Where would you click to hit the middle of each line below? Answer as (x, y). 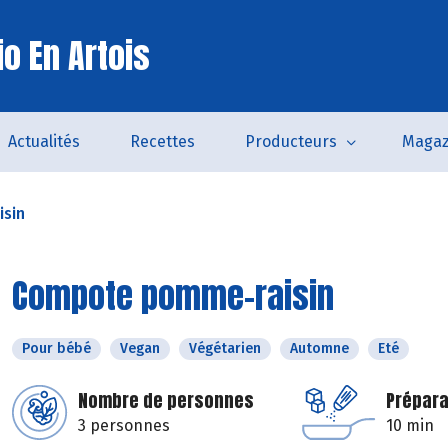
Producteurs (290, 141)
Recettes (162, 141)
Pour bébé (56, 348)
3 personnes (124, 425)
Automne (319, 348)
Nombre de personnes (166, 400)
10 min (410, 425)
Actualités (43, 141)
